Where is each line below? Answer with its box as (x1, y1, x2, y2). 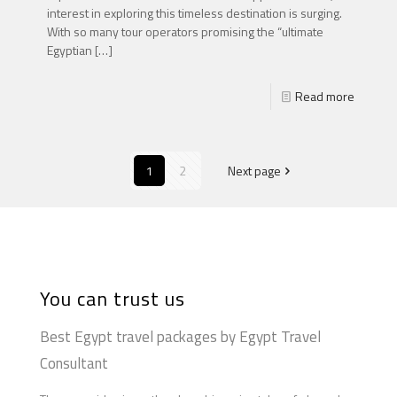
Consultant (40, 351, 108, 375)
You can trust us (40, 283, 185, 314)
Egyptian (47, 40, 92, 59)
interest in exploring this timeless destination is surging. (47, 3, 342, 22)
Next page (228, 160, 281, 180)
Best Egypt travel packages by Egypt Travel (40, 324, 321, 348)
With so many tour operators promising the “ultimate (47, 21, 323, 41)
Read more (295, 86, 354, 105)
